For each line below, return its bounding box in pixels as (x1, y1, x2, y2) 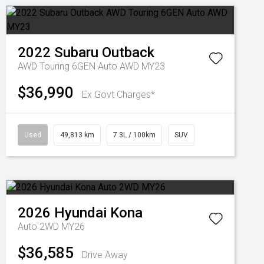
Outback (102, 44, 154, 61)
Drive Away (82, 249, 128, 260)
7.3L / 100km (113, 131, 156, 139)
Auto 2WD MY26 (18, 221, 85, 232)
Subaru (54, 44, 98, 61)
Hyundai (54, 204, 107, 221)
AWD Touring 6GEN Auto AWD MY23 (18, 61, 165, 72)
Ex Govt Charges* (82, 89, 155, 100)
